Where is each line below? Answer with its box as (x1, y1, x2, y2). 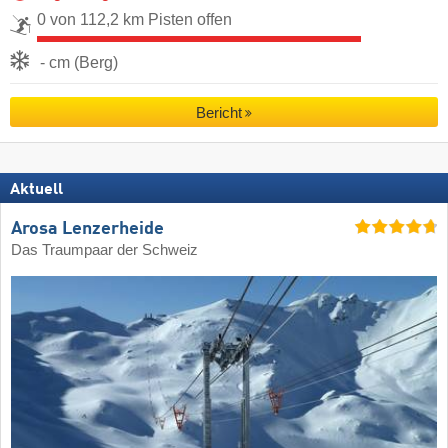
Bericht (195, 104, 242, 122)
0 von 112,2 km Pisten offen (37, 10, 232, 28)
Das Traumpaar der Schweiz (11, 241, 198, 258)
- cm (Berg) (40, 53, 118, 71)
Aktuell (10, 181, 63, 198)
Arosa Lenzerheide (11, 219, 164, 238)
